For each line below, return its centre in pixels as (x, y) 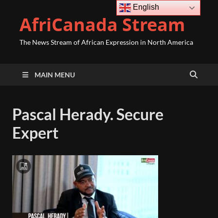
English (145, 7)
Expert (35, 133)
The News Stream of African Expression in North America (106, 42)
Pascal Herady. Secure (88, 114)
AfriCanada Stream (102, 25)
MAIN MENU (55, 75)
